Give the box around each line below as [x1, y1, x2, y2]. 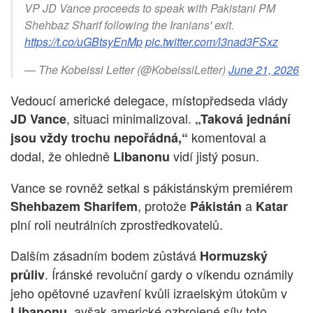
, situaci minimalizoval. [66, 108, 195, 127]
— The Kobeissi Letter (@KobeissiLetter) [24, 61, 228, 78]
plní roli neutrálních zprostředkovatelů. [10, 214, 223, 233]
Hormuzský [200, 246, 268, 265]
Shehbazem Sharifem [10, 196, 138, 215]
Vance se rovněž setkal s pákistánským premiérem [10, 177, 293, 196]
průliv [10, 265, 45, 284]
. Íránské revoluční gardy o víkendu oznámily [45, 264, 293, 283]
